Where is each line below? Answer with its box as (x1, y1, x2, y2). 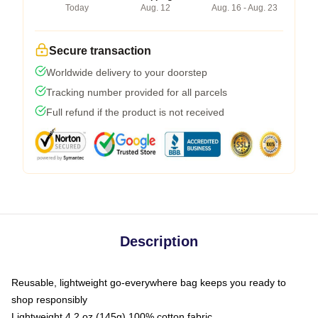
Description (120, 233, 198, 249)
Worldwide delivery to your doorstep (46, 66, 207, 78)
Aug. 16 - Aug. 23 (212, 2, 278, 13)
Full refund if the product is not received (46, 106, 224, 118)
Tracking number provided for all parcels (46, 86, 227, 98)
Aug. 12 (140, 2, 170, 13)
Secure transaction (49, 44, 151, 57)
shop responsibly (11, 293, 87, 305)
